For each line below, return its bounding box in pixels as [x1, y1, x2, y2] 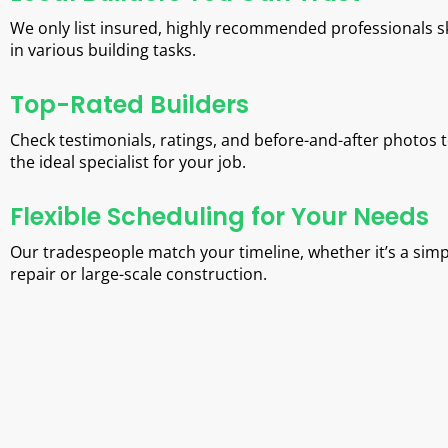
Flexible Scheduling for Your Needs [10, 200, 429, 234]
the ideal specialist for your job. [10, 151, 246, 174]
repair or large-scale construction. [10, 263, 267, 286]
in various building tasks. [10, 39, 196, 62]
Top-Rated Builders [10, 88, 249, 122]
